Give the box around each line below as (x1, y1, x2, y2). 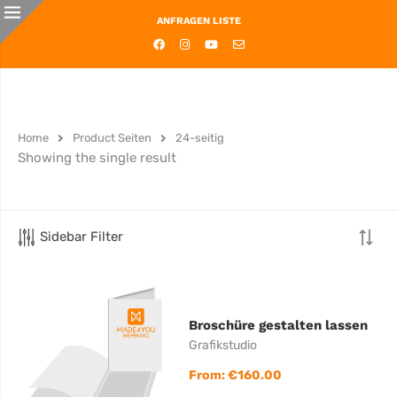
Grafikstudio (189, 337, 258, 353)
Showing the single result (18, 150, 176, 166)
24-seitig (175, 131, 224, 144)
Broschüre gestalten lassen (189, 316, 369, 333)
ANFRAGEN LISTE (156, 15, 241, 27)
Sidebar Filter (40, 229, 123, 245)
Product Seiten (73, 131, 152, 144)
